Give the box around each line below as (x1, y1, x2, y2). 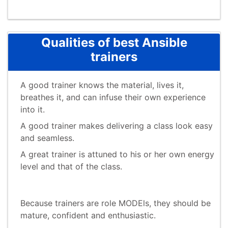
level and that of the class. (20, 161, 122, 172)
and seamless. (20, 133, 74, 144)
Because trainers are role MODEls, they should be (20, 198, 211, 209)
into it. (20, 104, 45, 115)
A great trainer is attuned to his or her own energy (20, 149, 214, 160)
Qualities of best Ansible (41, 35, 187, 50)
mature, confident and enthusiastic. (20, 210, 156, 221)
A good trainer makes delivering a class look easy (20, 121, 213, 131)
